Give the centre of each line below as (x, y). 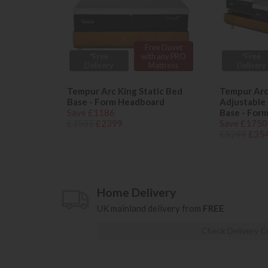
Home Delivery (136, 193)
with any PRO (163, 56)
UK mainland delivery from (150, 208)
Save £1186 (91, 113)
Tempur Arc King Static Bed (125, 91)
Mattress (164, 65)
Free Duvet (163, 47)
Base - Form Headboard (116, 102)
